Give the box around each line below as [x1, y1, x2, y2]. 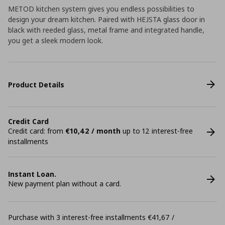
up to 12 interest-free [121, 126, 193, 136]
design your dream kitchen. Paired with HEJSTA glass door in [8, 15, 205, 24]
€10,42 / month [65, 126, 121, 136]
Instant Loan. [8, 169, 56, 179]
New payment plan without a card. [8, 179, 121, 188]
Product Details [8, 79, 64, 89]
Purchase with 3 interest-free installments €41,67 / [8, 212, 174, 222]
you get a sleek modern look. [8, 36, 103, 45]
